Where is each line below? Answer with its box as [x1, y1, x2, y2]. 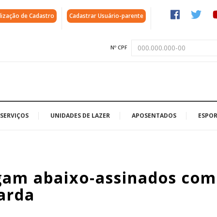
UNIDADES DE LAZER [50, 111, 110, 120]
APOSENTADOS [132, 111, 176, 120]
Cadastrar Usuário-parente [69, 12, 143, 20]
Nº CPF [110, 44, 127, 51]
